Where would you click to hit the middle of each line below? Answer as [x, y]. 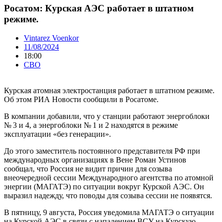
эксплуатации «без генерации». [57, 134]
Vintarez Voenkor [51, 38]
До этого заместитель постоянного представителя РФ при [102, 151]
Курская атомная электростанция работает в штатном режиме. [109, 91]
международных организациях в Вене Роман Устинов [95, 160]
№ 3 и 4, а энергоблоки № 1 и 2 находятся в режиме [91, 125]
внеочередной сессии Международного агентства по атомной [109, 178]
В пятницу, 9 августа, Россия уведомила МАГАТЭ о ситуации [109, 213]
